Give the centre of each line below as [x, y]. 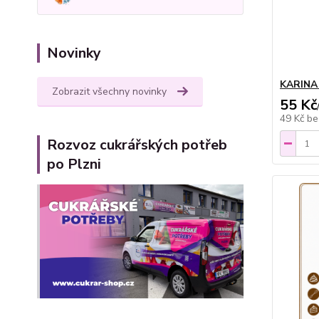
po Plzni [74, 164]
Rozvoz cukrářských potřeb [137, 145]
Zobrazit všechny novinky [109, 91]
